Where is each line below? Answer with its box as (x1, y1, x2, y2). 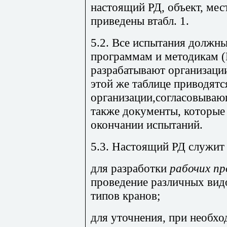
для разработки (91, 161, 170, 175)
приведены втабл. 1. (91, 14, 189, 27)
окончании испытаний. (91, 118, 203, 131)
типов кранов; (91, 188, 160, 202)
